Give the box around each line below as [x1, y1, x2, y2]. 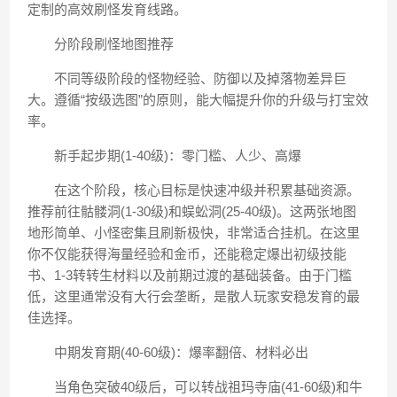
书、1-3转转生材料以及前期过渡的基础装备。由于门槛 [27, 268, 353, 283]
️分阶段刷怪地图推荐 [27, 36, 175, 51]
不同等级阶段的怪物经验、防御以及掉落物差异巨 [27, 71, 347, 86]
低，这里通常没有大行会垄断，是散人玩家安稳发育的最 [27, 289, 361, 304]
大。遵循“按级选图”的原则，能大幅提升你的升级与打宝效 [27, 92, 370, 107]
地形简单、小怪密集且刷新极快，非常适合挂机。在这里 [27, 225, 361, 240]
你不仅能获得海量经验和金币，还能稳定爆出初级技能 [27, 246, 347, 261]
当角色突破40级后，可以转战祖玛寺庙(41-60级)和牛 [27, 379, 363, 394]
